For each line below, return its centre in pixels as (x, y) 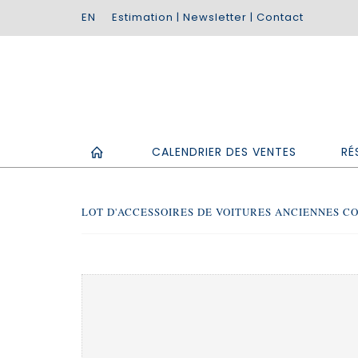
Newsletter (215, 17)
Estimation (143, 17)
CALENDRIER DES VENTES (224, 151)
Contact (280, 17)
